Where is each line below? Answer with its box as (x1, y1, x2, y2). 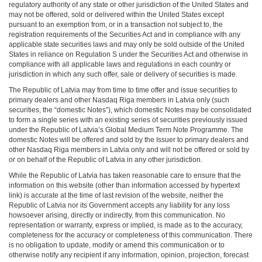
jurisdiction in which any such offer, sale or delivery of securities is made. (9, 70, 237, 78)
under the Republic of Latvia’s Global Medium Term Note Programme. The (9, 126, 243, 134)
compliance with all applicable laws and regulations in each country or (9, 60, 231, 68)
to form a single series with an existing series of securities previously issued (9, 116, 247, 124)
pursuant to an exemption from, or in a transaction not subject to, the (9, 20, 223, 29)
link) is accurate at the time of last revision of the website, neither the (9, 191, 223, 199)
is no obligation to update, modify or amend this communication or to (9, 241, 225, 249)
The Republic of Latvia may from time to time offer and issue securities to (9, 86, 237, 94)
